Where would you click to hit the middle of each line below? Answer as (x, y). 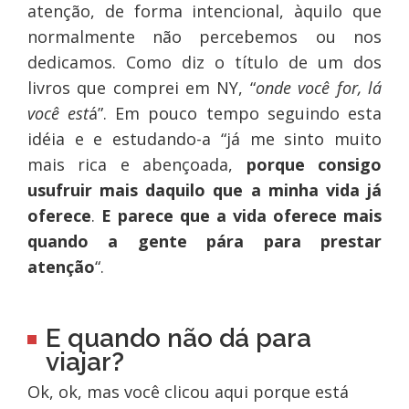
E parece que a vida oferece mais (241, 216)
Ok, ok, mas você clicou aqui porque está (188, 392)
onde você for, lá (319, 88)
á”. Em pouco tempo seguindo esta (236, 114)
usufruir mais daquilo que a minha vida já (204, 190)
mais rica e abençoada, (136, 165)
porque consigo (314, 165)
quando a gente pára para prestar (204, 241)
